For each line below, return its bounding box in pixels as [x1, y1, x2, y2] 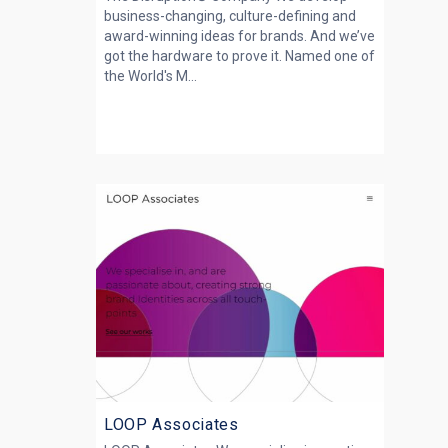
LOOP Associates [104, 415, 239, 434]
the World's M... [104, 68, 197, 84]
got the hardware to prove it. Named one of [104, 48, 375, 64]
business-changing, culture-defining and [104, 8, 356, 24]
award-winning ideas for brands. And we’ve [104, 28, 375, 44]
